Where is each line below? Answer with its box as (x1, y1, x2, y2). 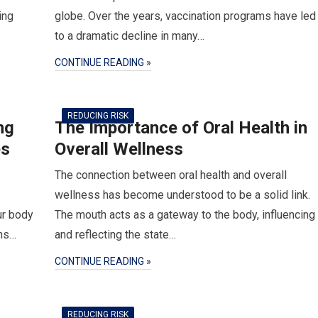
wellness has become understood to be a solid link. (55, 188, 310, 202)
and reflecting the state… (55, 228, 176, 241)
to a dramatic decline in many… (55, 29, 204, 43)
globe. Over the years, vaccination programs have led (55, 9, 316, 23)
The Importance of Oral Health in (55, 118, 307, 138)
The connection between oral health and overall (55, 168, 287, 182)
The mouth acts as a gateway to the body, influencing (55, 208, 315, 221)
